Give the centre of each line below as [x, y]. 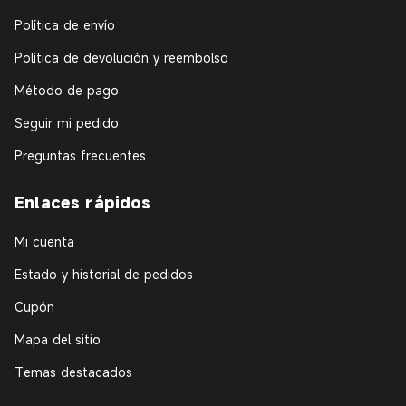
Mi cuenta [44, 242]
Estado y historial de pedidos [104, 275]
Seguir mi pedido [67, 123]
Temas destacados [73, 372]
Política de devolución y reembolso [121, 58]
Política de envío [65, 25]
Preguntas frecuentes [80, 156]
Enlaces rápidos [83, 203]
